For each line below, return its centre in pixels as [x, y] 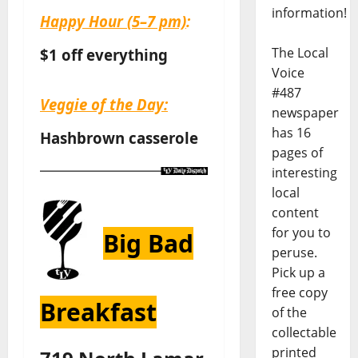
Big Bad [148, 243]
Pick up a [298, 273]
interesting [304, 173]
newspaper [305, 113]
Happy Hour [82, 22]
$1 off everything [104, 55]
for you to [301, 233]
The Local [300, 53]
